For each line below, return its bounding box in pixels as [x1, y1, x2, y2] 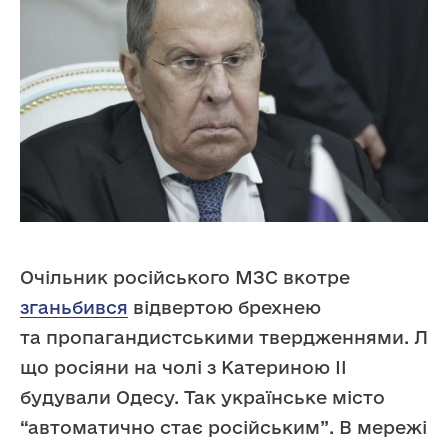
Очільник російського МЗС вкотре [20, 267, 350, 288]
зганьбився [20, 297, 128, 318]
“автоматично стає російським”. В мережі [20, 417, 427, 438]
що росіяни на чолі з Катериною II [20, 357, 347, 378]
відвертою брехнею [128, 297, 321, 318]
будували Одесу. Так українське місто [20, 387, 385, 408]
